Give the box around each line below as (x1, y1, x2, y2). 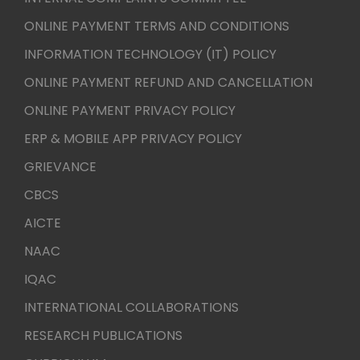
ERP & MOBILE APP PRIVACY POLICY (24, 129, 242, 148)
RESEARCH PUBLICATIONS (24, 326, 182, 345)
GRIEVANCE (24, 157, 96, 176)
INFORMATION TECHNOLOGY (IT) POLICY (24, 45, 276, 63)
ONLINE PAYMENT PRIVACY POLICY (24, 101, 235, 120)
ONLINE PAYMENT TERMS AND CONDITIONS (24, 17, 289, 35)
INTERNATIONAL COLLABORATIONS (24, 298, 239, 317)
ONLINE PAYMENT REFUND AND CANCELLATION (24, 73, 313, 92)
